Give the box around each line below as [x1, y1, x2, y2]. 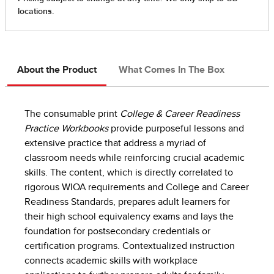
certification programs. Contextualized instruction [24, 241, 235, 251]
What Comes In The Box [119, 65, 224, 75]
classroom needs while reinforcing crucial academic [24, 153, 245, 163]
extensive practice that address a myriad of [24, 138, 206, 149]
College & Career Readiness [120, 109, 240, 119]
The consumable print [24, 109, 120, 119]
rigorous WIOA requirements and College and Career [24, 182, 249, 193]
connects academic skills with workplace [24, 256, 198, 266]
